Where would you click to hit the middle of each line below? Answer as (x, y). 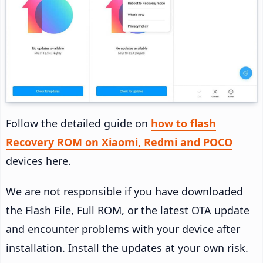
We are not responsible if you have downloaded (124, 192)
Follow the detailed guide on (78, 124)
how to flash (183, 124)
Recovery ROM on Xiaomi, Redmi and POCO (119, 142)
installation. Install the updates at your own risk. (127, 248)
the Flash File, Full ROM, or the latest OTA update (128, 210)
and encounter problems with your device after (123, 229)
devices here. (38, 161)
